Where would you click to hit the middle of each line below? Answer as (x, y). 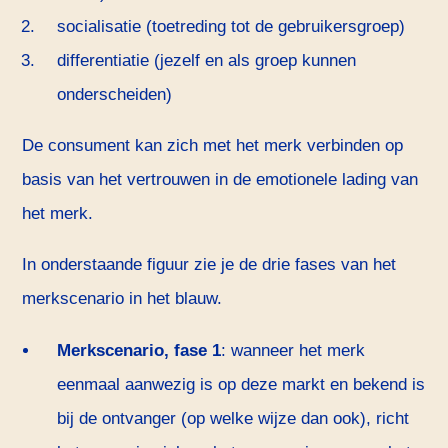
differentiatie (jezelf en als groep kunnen (206, 61)
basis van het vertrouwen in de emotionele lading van (220, 180)
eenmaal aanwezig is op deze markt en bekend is (240, 384)
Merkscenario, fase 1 (138, 350)
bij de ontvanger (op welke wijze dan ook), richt (232, 418)
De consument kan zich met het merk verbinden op (213, 146)
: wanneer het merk (292, 350)
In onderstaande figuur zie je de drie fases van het (209, 265)
